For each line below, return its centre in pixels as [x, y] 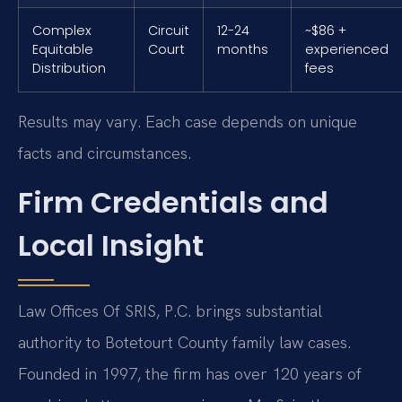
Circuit [169, 31]
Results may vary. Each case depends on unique [188, 122]
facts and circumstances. [105, 153]
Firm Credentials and [173, 203]
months [243, 50]
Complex [62, 31]
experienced [347, 50]
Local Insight [111, 246]
